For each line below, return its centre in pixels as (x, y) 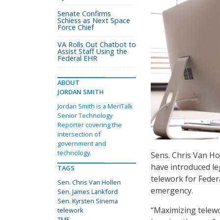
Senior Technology (85, 115)
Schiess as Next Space (94, 20)
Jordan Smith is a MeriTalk (95, 106)
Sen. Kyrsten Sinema (88, 201)
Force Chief (76, 27)
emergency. (172, 191)
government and (82, 143)
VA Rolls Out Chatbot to (97, 44)
